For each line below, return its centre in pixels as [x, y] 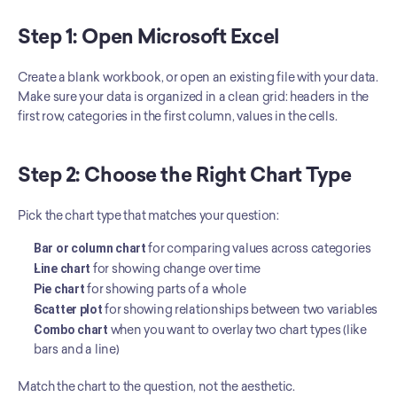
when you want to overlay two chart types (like [237, 330]
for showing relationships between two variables [240, 309]
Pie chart [59, 288]
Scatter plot [68, 309]
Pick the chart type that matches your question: [148, 215]
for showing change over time [176, 269]
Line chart [62, 268]
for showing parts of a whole [165, 289]
